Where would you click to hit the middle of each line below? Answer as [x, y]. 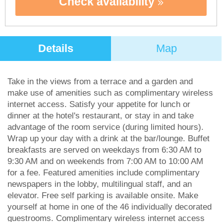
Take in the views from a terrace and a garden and [100, 82]
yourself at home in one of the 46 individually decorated [110, 207]
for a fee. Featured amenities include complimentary [104, 173]
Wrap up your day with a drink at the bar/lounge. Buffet [109, 139]
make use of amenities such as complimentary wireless [110, 93]
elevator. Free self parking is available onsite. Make [103, 195]
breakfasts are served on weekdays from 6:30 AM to [104, 150]
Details [55, 48]
